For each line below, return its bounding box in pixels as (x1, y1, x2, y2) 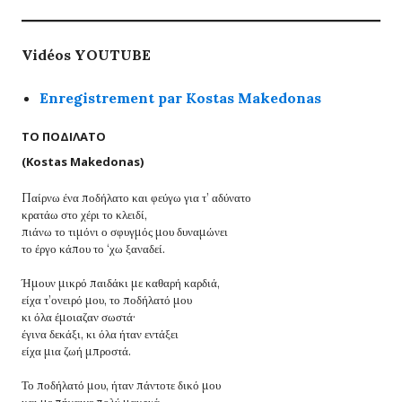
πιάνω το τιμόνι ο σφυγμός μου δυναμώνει (22, 223, 228, 240)
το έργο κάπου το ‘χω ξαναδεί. (22, 240, 165, 257)
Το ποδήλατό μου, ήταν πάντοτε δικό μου (22, 377, 221, 393)
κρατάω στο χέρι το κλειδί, (22, 206, 147, 223)
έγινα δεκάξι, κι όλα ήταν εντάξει (22, 326, 179, 342)
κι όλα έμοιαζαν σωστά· (22, 309, 135, 325)
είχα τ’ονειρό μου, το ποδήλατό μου (22, 292, 192, 308)
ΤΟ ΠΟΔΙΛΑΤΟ (22, 127, 106, 144)
